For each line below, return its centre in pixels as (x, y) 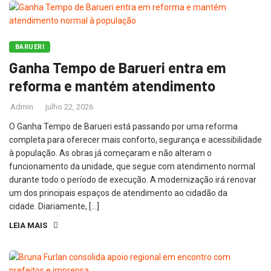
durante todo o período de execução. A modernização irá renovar (133, 180)
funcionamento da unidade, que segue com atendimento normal (132, 166)
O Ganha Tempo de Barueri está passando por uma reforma (123, 126)
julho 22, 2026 (69, 107)
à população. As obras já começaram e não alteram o (110, 153)
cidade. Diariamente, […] (54, 206)
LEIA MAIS (28, 225)
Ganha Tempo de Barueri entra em (118, 67)
